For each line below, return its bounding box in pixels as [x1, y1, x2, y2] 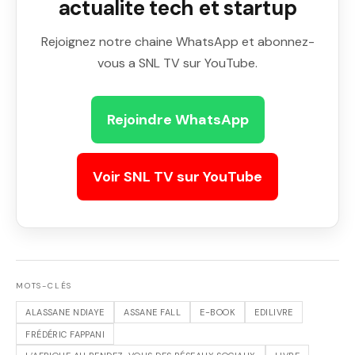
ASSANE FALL [124, 306, 181, 318]
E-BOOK [200, 306, 236, 318]
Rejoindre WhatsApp [106, 110, 249, 130]
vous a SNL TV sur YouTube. [97, 55, 258, 72]
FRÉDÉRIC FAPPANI [25, 328, 105, 340]
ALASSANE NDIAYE [25, 306, 105, 318]
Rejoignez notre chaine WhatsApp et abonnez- [40, 33, 315, 51]
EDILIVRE [254, 306, 293, 318]
